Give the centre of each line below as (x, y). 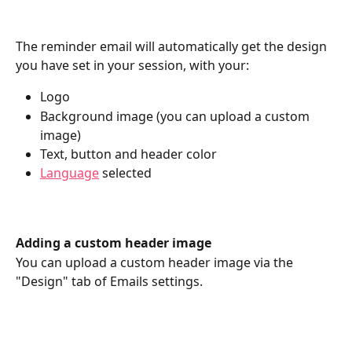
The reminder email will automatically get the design (173, 47)
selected (125, 173)
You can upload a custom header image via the (156, 262)
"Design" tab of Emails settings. (109, 281)
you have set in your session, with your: (132, 66)
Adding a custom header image (114, 243)
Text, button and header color (128, 154)
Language (70, 173)
